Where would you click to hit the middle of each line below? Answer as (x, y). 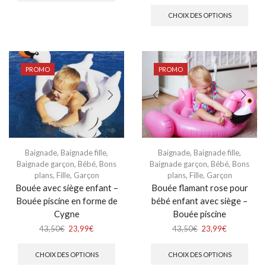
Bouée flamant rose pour (199, 187)
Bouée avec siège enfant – (66, 187)
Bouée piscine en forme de (66, 200)
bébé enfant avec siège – (199, 200)
